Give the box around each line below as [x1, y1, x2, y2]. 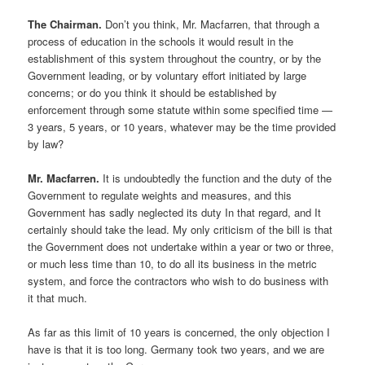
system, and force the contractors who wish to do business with [28, 272, 329, 288]
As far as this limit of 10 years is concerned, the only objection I [28, 324, 331, 340]
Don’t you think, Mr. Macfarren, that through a [102, 15, 320, 32]
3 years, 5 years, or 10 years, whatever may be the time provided [28, 118, 336, 134]
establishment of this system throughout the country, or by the [28, 50, 322, 66]
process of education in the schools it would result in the [28, 33, 294, 49]
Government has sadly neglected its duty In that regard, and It [28, 204, 322, 220]
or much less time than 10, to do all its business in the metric [28, 255, 318, 271]
